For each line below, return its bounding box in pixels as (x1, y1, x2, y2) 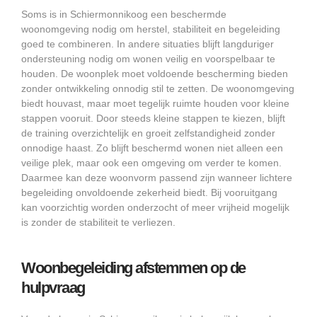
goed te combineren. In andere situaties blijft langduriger (21, 38, 274, 50)
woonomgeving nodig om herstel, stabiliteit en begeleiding (21, 23, 280, 35)
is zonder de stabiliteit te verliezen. (21, 217, 175, 229)
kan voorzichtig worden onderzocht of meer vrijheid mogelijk (21, 202, 289, 214)
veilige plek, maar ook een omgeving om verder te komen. (21, 157, 282, 169)
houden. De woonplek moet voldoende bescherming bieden (21, 68, 288, 80)
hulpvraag (21, 279, 85, 297)
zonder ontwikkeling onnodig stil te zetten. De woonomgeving (21, 83, 294, 95)
